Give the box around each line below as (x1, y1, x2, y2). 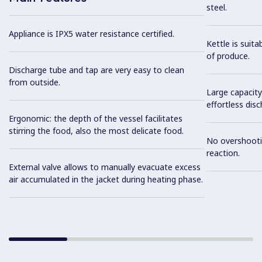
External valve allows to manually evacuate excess (9, 161, 201, 173)
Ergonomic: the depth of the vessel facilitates (9, 113, 182, 125)
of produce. (206, 50, 250, 61)
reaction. (206, 147, 240, 158)
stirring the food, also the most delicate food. (9, 125, 184, 137)
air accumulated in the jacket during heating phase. (9, 174, 203, 185)
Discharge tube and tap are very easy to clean (9, 64, 184, 76)
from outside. (9, 77, 60, 88)
